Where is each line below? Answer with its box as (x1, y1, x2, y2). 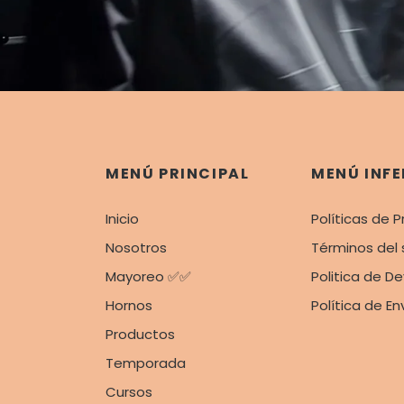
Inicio (106, 209, 139, 229)
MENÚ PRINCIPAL (106, 163, 250, 185)
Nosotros (106, 238, 167, 258)
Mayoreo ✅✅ (106, 267, 191, 287)
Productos (106, 325, 175, 344)
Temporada (106, 353, 186, 373)
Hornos (106, 296, 152, 316)
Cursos (106, 382, 152, 402)
